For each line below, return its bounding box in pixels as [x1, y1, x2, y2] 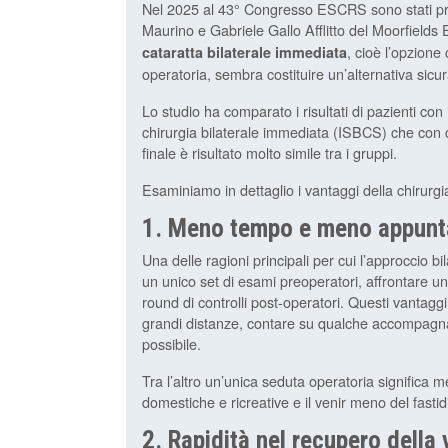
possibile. [142, 333, 201, 355]
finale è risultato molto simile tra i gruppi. [142, 142, 397, 164]
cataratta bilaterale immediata [142, 42, 347, 63]
